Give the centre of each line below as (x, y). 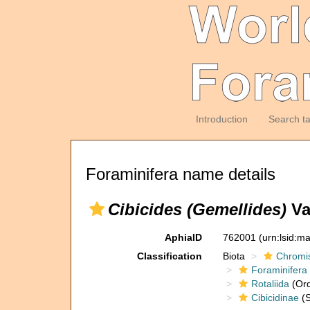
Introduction (221, 119)
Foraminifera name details (181, 174)
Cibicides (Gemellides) (197, 209)
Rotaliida (270, 284)
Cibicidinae (275, 298)
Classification (169, 256)
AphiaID (183, 237)
